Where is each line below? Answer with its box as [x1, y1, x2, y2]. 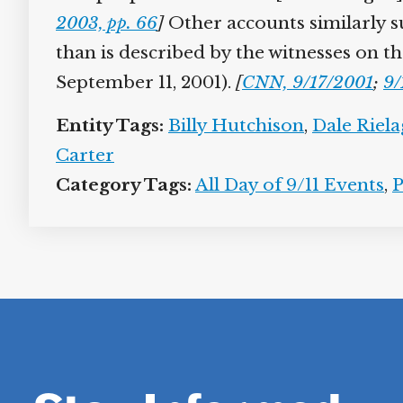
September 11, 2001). [56, 72, 236, 93]
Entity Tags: [56, 115, 164, 136]
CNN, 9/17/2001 [242, 72, 373, 93]
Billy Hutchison [168, 115, 304, 136]
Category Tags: [56, 175, 192, 195]
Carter [56, 145, 114, 166]
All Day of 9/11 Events [195, 175, 384, 195]
